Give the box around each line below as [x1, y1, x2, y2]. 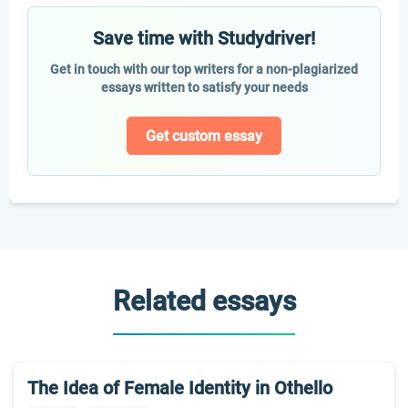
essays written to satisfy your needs [100, 80, 308, 95]
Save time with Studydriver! [93, 27, 315, 49]
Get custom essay [146, 127, 262, 145]
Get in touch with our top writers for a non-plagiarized [50, 62, 358, 76]
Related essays [112, 285, 296, 317]
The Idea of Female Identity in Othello [27, 377, 332, 399]
